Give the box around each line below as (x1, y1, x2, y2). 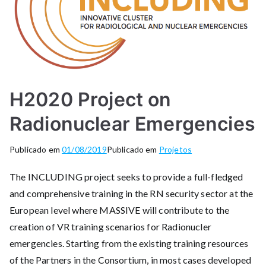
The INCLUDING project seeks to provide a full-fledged (9, 170, 243, 182)
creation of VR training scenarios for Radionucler (9, 220, 211, 232)
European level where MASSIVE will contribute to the (9, 204, 230, 216)
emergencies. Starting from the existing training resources (9, 237, 249, 249)
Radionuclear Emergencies (9, 112, 255, 135)
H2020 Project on (9, 87, 172, 111)
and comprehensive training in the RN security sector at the (9, 187, 254, 199)
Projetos (159, 144, 192, 154)
